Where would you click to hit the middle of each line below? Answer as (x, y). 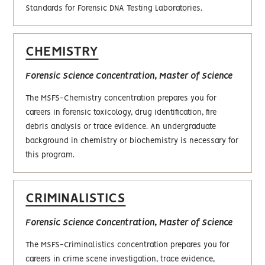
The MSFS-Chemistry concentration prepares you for (121, 98)
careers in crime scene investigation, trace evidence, (120, 259)
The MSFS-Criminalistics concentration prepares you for (128, 245)
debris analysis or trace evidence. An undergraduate (121, 127)
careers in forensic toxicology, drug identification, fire (121, 112)
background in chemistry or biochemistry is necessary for (132, 141)
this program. (50, 155)
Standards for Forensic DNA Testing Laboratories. (114, 8)
